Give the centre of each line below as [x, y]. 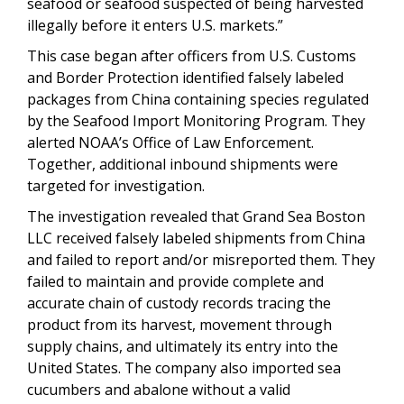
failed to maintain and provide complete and [175, 282]
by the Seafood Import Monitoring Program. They [196, 121]
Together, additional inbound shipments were [183, 165]
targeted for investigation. [118, 186]
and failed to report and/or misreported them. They [201, 260]
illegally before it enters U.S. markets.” [155, 26]
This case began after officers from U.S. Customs [192, 56]
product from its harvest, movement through [179, 325]
